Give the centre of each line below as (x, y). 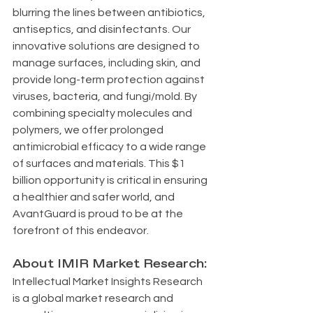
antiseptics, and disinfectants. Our (103, 29)
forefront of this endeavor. (81, 231)
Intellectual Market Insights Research (109, 282)
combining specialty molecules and (103, 113)
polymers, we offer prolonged (89, 130)
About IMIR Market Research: (110, 264)
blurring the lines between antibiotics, (110, 13)
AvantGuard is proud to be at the (99, 214)
